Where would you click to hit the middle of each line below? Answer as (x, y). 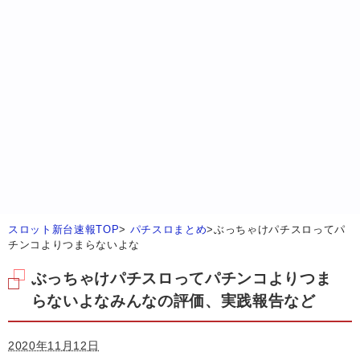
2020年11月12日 (54, 346)
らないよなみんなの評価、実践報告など (173, 301)
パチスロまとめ (168, 229)
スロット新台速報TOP (64, 229)
